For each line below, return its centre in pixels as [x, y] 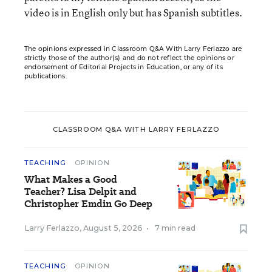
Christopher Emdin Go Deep [88, 204]
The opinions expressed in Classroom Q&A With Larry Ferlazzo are [133, 49]
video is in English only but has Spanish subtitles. [133, 12]
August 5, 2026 [113, 228]
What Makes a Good [71, 179]
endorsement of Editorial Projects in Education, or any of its [124, 67]
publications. [46, 76]
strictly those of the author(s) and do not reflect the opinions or [129, 58]
